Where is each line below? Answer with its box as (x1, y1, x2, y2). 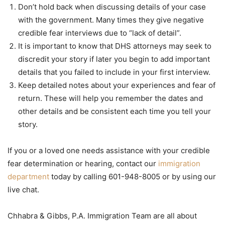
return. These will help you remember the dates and (18, 93, 203, 103)
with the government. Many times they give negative (18, 15, 204, 25)
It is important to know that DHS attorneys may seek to (18, 41, 211, 51)
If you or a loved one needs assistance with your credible (8, 145, 210, 155)
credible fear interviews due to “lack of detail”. (18, 28, 181, 38)
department (8, 171, 49, 181)
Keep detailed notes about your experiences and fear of (18, 80, 215, 90)
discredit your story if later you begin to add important (18, 54, 210, 64)
